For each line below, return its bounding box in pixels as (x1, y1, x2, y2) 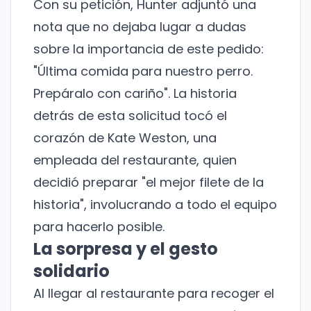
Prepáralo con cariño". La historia (33, 85, 237, 103)
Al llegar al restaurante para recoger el (33, 285, 274, 303)
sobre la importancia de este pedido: (33, 40, 264, 58)
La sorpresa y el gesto (33, 237, 218, 261)
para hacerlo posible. (33, 218, 165, 236)
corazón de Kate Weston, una (33, 129, 217, 147)
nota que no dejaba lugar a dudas (33, 18, 246, 36)
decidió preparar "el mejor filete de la (33, 174, 264, 192)
